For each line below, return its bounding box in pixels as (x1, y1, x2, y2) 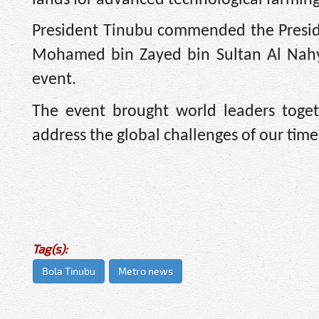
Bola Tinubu (42, 265, 95, 278)
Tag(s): (32, 241, 68, 256)
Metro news (118, 265, 173, 278)
